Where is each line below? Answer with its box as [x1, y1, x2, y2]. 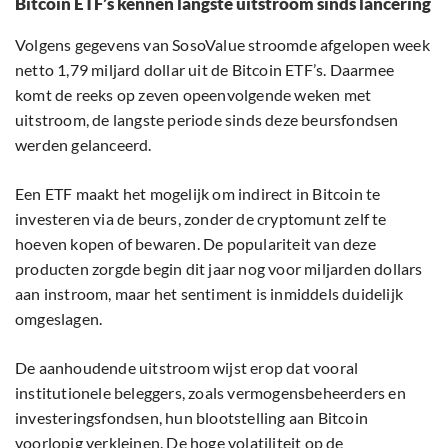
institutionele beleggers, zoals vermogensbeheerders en [15, 383, 406, 403]
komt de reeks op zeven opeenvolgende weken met [15, 85, 372, 105]
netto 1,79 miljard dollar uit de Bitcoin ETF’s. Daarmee [15, 60, 395, 80]
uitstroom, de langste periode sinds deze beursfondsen [15, 110, 399, 130]
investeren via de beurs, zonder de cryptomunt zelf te [15, 209, 387, 229]
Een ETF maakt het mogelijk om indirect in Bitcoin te [15, 184, 381, 204]
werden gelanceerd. [15, 135, 152, 155]
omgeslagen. [15, 309, 103, 329]
